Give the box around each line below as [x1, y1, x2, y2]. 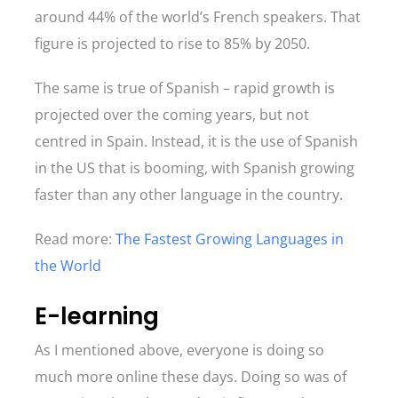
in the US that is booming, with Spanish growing [35, 158, 354, 178]
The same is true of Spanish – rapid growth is [35, 78, 335, 98]
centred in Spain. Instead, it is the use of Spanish [35, 131, 358, 151]
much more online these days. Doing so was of [35, 367, 346, 386]
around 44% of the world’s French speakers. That [35, 7, 361, 27]
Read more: [35, 229, 115, 249]
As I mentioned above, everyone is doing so [35, 340, 324, 360]
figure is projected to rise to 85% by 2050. [35, 34, 314, 53]
